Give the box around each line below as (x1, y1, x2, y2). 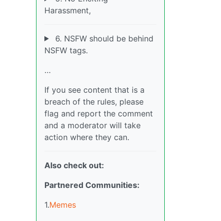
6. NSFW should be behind (52, 33, 153, 43)
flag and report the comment (44, 108, 153, 118)
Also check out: (44, 160, 104, 170)
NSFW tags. (44, 45, 88, 55)
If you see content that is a (44, 84, 145, 95)
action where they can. (44, 132, 129, 142)
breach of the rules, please (44, 96, 144, 107)
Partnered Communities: (44, 180, 140, 190)
